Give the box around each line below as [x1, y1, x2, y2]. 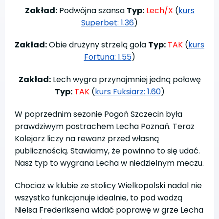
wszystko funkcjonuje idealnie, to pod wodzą [15, 192, 182, 203]
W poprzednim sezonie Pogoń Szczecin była [15, 108, 182, 120]
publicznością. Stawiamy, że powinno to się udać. [15, 145, 200, 156]
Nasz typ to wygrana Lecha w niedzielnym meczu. [15, 157, 204, 169]
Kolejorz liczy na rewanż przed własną [15, 132, 159, 144]
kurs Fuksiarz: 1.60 [94, 86, 161, 98]
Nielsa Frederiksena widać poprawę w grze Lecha [15, 204, 203, 216]
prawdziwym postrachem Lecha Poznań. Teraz [15, 120, 195, 132]
